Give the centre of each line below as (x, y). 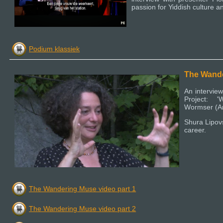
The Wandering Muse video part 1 (83, 188)
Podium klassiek (55, 49)
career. (195, 130)
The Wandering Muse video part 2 (83, 208)
